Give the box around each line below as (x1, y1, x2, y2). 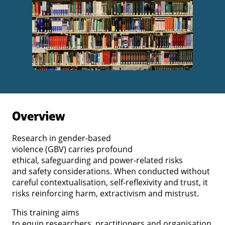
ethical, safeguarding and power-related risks (12, 154, 183, 166)
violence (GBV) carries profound (12, 143, 133, 155)
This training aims (12, 206, 79, 218)
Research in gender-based (12, 132, 111, 144)
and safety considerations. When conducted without (12, 165, 210, 177)
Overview (12, 105, 65, 126)
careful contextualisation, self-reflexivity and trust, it (12, 176, 208, 188)
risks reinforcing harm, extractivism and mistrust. (12, 187, 203, 199)
